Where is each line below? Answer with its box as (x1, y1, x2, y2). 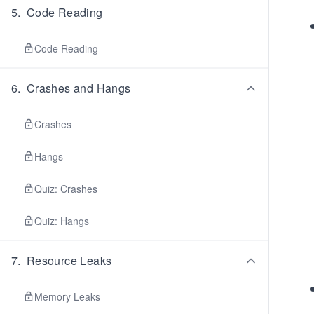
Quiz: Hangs (34, 214, 89, 228)
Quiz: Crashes (34, 182, 97, 196)
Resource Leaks (26, 252, 112, 268)
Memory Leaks (34, 289, 100, 303)
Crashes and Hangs (26, 80, 131, 96)
